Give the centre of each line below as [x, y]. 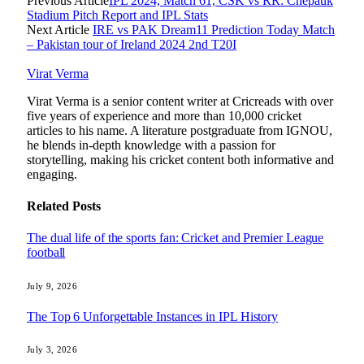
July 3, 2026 [52, 350]
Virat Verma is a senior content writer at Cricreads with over [180, 101]
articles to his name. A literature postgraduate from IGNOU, [180, 130]
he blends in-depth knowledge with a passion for [151, 145]
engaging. [52, 174]
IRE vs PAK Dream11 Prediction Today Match [214, 29]
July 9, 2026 [52, 286]
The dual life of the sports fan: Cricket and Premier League [175, 238]
